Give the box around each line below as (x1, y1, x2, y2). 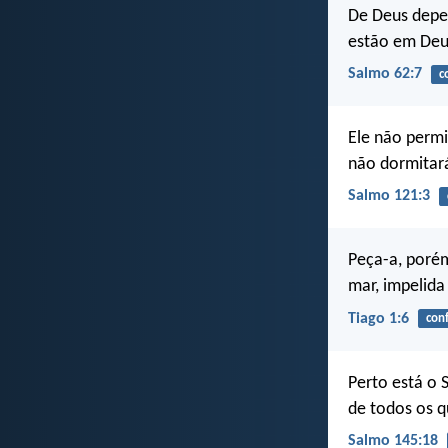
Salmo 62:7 (348, 65, 422, 82)
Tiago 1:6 (348, 310, 409, 327)
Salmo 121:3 (348, 188, 430, 205)
